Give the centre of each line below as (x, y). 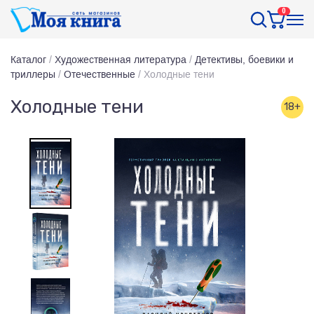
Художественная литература (121, 60)
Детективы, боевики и (244, 60)
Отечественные (100, 74)
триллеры (33, 74)
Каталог (28, 60)
